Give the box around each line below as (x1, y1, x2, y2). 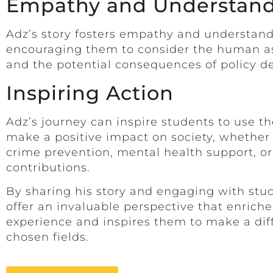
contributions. (6, 160, 90, 174)
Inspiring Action (6, 80, 174, 105)
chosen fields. (6, 230, 89, 244)
